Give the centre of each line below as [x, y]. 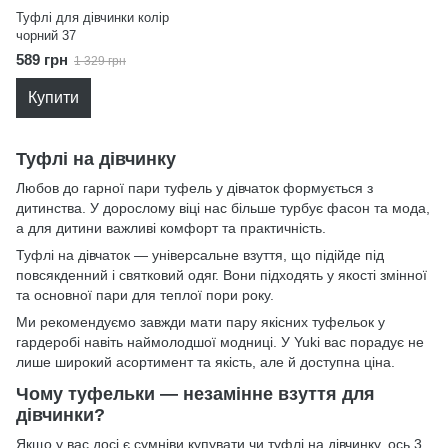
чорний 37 [46, 35]
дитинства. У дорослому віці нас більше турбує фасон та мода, [223, 208]
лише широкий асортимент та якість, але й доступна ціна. [205, 362]
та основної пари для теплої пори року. [145, 295]
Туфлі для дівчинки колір [92, 17]
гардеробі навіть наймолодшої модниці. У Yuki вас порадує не [220, 342]
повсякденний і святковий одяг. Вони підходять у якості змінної [221, 275]
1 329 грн [100, 61]
